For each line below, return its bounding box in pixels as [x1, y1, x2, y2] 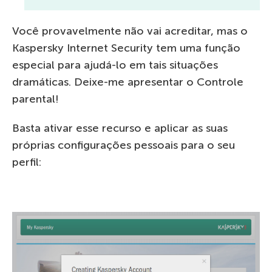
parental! [12, 92, 58, 106]
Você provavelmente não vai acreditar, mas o [12, 24, 248, 38]
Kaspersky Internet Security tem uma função [12, 41, 240, 55]
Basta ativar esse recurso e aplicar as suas [12, 121, 228, 135]
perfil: [12, 155, 41, 169]
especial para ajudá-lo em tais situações [12, 58, 218, 72]
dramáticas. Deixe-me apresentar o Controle [12, 75, 243, 89]
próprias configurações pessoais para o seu [12, 138, 235, 152]
